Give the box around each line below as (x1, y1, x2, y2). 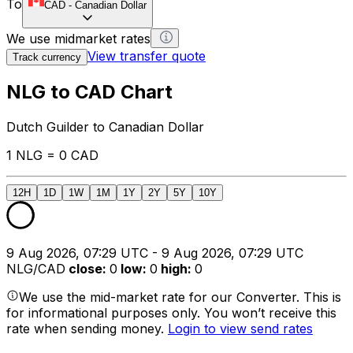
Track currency (13, 50, 81, 63)
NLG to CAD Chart (6, 80, 173, 104)
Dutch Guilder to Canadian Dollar (6, 119, 204, 136)
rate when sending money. (6, 321, 168, 337)
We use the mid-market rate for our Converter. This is (19, 289, 341, 306)
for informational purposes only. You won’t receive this (6, 305, 336, 321)
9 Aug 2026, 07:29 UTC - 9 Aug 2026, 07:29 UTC (6, 245, 303, 262)
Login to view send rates (168, 321, 313, 337)
